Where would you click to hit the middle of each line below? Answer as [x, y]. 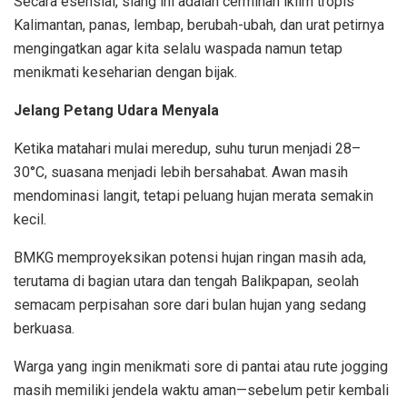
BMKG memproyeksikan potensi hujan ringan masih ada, [190, 257]
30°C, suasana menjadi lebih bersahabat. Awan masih [181, 172]
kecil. [30, 219]
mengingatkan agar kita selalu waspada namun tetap [178, 48]
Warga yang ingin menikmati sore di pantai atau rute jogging [201, 366]
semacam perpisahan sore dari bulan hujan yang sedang [190, 304]
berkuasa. [44, 328]
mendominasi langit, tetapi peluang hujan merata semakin [194, 195]
